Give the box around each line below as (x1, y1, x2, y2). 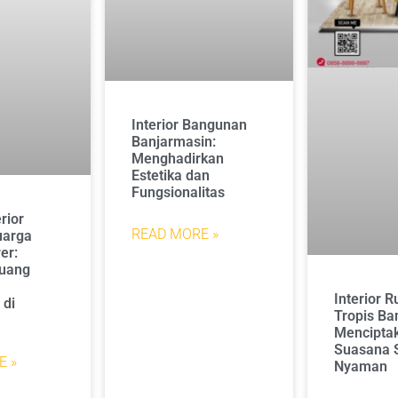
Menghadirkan (131, 149, 225, 167)
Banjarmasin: (131, 132, 217, 150)
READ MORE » (131, 225, 219, 243)
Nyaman (333, 357, 387, 375)
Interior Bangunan (131, 115, 248, 133)
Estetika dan (131, 166, 211, 184)
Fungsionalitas (131, 183, 226, 201)
